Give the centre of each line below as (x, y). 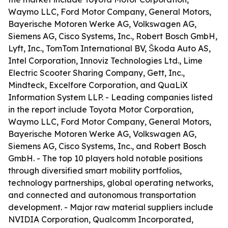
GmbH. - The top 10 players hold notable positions (105, 158)
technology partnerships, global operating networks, (111, 183)
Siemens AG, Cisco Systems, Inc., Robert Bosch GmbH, (113, 36)
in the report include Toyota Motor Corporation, (101, 109)
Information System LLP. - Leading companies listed (110, 97)
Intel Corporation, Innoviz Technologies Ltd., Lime (105, 61)
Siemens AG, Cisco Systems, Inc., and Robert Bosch (107, 146)
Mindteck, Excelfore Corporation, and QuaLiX (98, 85)
